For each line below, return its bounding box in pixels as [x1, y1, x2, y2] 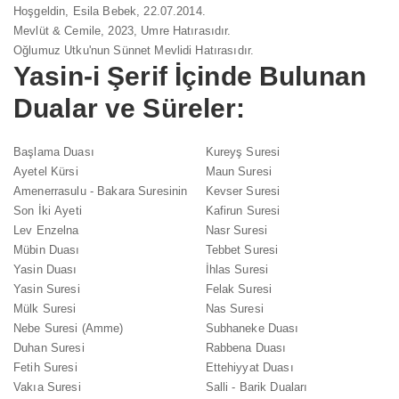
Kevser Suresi [205, 183, 281, 198]
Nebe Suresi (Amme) [13, 321, 124, 335]
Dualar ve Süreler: [13, 93, 246, 123]
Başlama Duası [13, 144, 94, 159]
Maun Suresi [205, 164, 273, 178]
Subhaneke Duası [205, 321, 299, 335]
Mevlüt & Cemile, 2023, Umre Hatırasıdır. [13, 23, 232, 37]
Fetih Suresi [13, 360, 77, 374]
